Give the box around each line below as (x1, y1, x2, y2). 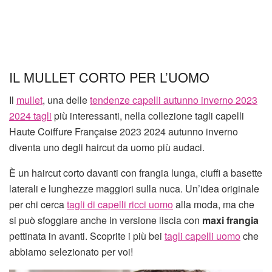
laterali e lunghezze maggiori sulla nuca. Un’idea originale (9, 182, 259, 196)
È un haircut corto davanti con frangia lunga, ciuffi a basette (9, 166, 262, 180)
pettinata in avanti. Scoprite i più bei (9, 229, 165, 243)
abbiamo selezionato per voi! (9, 245, 133, 259)
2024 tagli (9, 109, 52, 123)
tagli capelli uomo (165, 229, 240, 243)
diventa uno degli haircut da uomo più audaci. (9, 140, 205, 155)
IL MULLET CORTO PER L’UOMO (9, 67, 209, 86)
